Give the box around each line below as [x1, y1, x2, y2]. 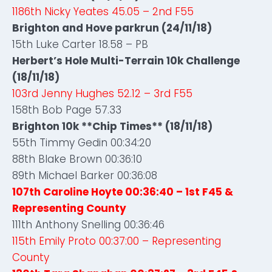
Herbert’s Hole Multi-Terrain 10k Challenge [12, 53, 240, 68]
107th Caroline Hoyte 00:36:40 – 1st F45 [12, 185, 225, 199]
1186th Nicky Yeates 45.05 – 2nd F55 [12, 4, 194, 19]
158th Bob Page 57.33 [12, 103, 121, 117]
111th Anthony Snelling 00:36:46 [12, 217, 165, 232]
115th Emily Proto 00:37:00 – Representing [12, 234, 221, 248]
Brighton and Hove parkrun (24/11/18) [12, 21, 212, 35]
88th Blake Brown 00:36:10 [12, 152, 142, 166]
